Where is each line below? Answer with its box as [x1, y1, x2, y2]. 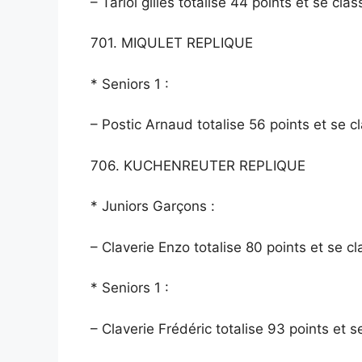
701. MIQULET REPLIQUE [90, 35, 253, 52]
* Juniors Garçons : [90, 198, 215, 215]
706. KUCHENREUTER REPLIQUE [90, 157, 305, 174]
